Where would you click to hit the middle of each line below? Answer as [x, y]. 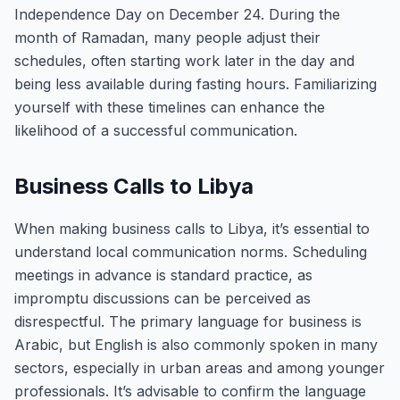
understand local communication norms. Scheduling [191, 252]
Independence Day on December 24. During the [177, 14]
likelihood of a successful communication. [156, 130]
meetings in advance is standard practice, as [163, 275]
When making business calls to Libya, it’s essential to [192, 229]
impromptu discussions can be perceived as [162, 298]
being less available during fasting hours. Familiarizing [196, 84]
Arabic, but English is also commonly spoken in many [196, 345]
